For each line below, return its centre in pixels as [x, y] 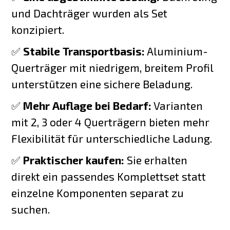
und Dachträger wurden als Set [90, 13]
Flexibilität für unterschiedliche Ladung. [112, 138]
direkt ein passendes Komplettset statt [109, 176]
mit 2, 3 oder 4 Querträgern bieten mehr [111, 122]
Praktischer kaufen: [74, 160]
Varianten [177, 105]
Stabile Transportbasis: [84, 51]
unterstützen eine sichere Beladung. [102, 84]
